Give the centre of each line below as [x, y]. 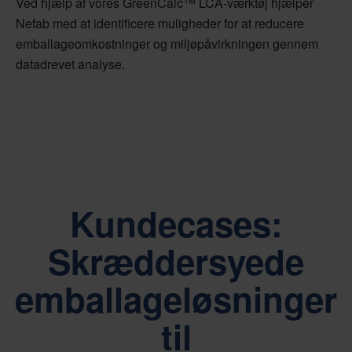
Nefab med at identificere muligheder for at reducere [160, 24]
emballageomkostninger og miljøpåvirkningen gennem [167, 44]
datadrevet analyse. [70, 64]
